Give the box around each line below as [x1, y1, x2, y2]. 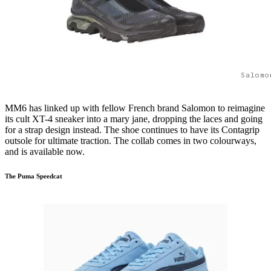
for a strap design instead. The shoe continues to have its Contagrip [5, 124, 260, 135]
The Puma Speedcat [5, 172, 62, 180]
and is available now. [5, 146, 87, 157]
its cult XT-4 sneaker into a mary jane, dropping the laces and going [5, 113, 263, 124]
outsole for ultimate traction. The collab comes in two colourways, [5, 135, 256, 146]
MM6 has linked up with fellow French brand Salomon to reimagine [5, 102, 265, 113]
